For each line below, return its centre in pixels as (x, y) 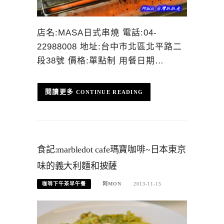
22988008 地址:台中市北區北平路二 (109, 46)
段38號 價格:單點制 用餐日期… (100, 60)
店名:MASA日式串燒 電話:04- (97, 32)
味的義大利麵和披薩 (77, 166)
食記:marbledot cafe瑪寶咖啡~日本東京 (111, 149)
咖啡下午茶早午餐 (64, 184)
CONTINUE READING (109, 92)
